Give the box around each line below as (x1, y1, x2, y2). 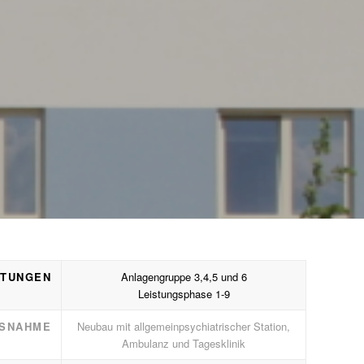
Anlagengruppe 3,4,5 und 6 (120, 269, 247, 284)
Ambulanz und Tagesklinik (122, 336, 246, 351)
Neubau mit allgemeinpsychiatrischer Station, (77, 318, 291, 334)
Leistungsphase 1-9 (137, 286, 230, 301)
